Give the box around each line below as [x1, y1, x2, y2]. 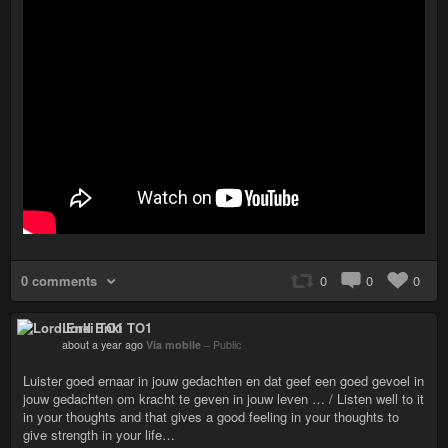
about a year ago [62, 337, 143, 352]
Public [213, 337, 241, 352]
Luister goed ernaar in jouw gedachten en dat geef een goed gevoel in [23, 371, 424, 390]
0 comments [21, 271, 97, 290]
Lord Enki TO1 [62, 318, 152, 337]
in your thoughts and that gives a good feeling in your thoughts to [23, 407, 399, 426]
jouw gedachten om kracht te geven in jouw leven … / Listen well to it [23, 389, 424, 408]
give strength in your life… [23, 425, 175, 444]
